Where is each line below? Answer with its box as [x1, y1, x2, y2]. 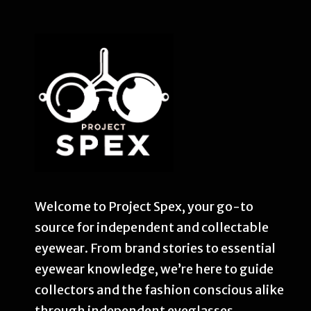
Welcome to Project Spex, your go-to [35, 198, 253, 215]
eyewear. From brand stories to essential [35, 239, 276, 256]
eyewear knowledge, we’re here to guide [35, 260, 274, 277]
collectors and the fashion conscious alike [35, 281, 284, 298]
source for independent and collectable [35, 219, 269, 235]
